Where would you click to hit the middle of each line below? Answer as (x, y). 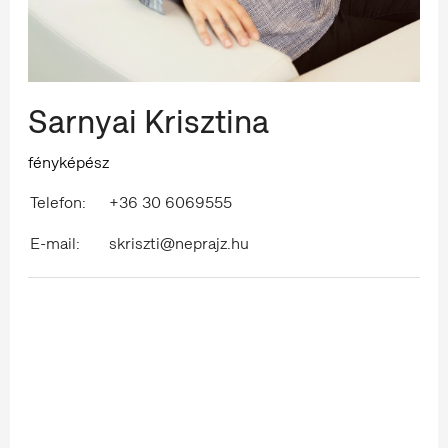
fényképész (68, 162)
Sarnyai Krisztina (148, 121)
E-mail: (55, 243)
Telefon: (58, 202)
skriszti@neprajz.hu (179, 243)
